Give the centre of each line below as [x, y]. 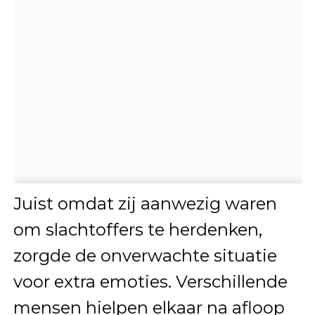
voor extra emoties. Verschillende [150, 281]
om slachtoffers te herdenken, [137, 229]
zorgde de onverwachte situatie [145, 255]
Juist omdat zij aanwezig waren [145, 203]
